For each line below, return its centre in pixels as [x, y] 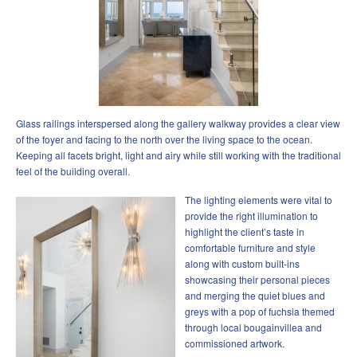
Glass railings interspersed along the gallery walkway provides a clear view [178, 124]
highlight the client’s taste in [245, 232]
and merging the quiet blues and [255, 296]
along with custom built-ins [242, 264]
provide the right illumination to [251, 216]
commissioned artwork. [235, 343]
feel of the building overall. [73, 171]
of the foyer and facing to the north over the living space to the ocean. [165, 139]
